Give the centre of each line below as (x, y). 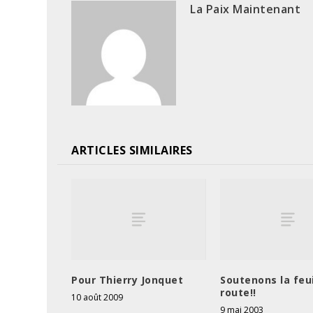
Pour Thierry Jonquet (128, 279)
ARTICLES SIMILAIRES (132, 150)
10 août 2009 (97, 297)
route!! (238, 292)
